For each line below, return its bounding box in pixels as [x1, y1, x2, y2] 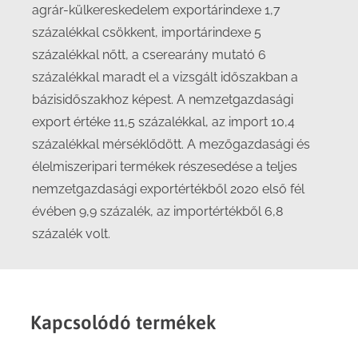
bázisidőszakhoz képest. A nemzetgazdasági [32, 92, 293, 107]
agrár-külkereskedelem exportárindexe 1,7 [32, 2, 280, 18]
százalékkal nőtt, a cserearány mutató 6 [32, 47, 266, 62]
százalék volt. [32, 226, 110, 241]
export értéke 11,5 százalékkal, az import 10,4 [32, 114, 295, 129]
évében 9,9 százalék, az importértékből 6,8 [32, 204, 283, 219]
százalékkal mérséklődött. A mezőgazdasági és [32, 137, 310, 152]
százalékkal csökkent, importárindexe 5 [32, 25, 261, 40]
